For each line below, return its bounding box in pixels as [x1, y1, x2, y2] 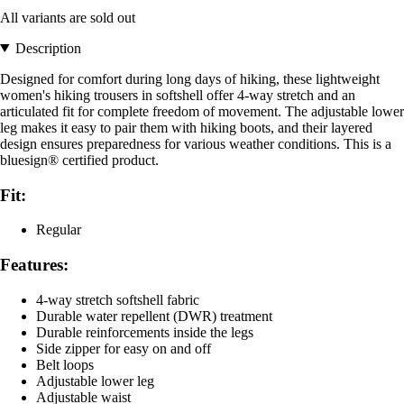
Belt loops [36, 356, 94, 372]
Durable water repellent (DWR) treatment [36, 308, 272, 324]
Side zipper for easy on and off [36, 340, 211, 356]
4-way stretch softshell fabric [36, 291, 199, 308]
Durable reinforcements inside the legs [36, 324, 253, 340]
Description [14, 40, 81, 56]
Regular [36, 222, 81, 238]
